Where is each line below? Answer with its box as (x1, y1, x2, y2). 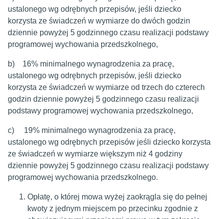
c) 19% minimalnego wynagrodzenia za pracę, (8, 126, 175, 134)
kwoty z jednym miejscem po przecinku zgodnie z (27, 204, 198, 213)
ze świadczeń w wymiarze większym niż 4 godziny (8, 150, 182, 158)
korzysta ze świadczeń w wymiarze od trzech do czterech (8, 83, 205, 91)
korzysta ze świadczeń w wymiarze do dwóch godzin (8, 17, 190, 25)
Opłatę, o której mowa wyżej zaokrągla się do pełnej (27, 193, 207, 201)
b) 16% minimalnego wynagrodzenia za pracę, (8, 60, 174, 68)
